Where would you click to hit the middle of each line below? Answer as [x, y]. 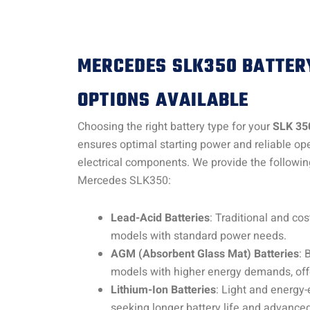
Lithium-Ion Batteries [163, 290]
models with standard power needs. [199, 236]
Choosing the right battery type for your [175, 126]
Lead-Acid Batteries [160, 218]
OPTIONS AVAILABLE [163, 100]
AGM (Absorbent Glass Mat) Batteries [205, 254]
